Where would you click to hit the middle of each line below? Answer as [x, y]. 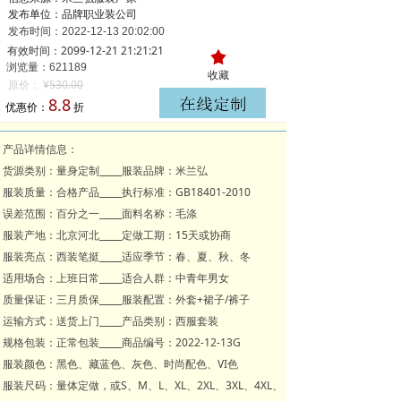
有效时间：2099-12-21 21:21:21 [85, 51]
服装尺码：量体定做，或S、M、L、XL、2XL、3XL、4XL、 [143, 385]
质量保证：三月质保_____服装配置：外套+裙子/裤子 [126, 299]
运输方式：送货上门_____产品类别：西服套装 [111, 321]
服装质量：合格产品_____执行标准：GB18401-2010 [127, 192]
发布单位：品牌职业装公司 [73, 14]
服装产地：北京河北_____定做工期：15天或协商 [117, 235]
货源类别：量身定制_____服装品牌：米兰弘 [105, 171]
